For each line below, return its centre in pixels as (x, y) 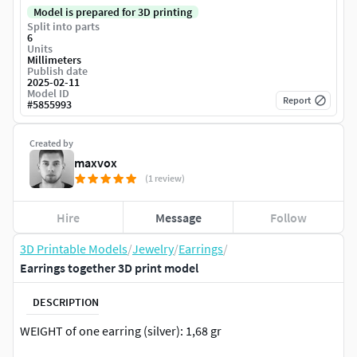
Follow (289, 217)
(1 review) (165, 178)
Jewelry (153, 249)
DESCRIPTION (66, 302)
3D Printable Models (74, 249)
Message (178, 217)
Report (297, 100)
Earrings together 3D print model (109, 268)
